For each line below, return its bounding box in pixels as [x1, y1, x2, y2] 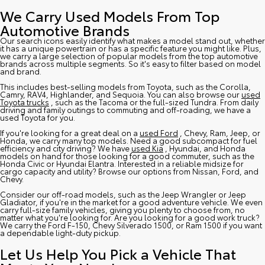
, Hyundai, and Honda [165, 143, 245, 153]
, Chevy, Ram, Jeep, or [180, 127, 260, 138]
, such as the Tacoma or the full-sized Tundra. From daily [51, 96, 258, 107]
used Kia [131, 143, 163, 153]
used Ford [140, 127, 178, 138]
